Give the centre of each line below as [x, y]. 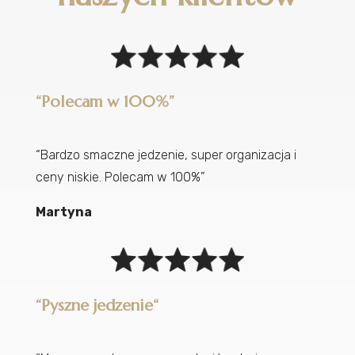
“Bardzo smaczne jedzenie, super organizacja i [166, 155]
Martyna [63, 212]
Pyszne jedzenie [97, 305]
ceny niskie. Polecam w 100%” [120, 177]
